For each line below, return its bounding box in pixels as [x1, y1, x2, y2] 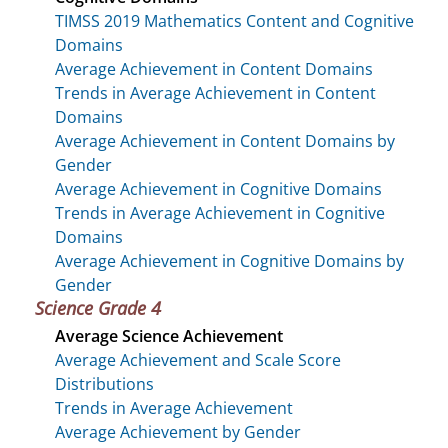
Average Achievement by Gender [55, 420, 301, 443]
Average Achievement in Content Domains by [55, 129, 395, 152]
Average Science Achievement [55, 324, 283, 347]
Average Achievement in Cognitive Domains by [55, 249, 404, 272]
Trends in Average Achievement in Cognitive [55, 201, 385, 224]
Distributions [55, 372, 154, 395]
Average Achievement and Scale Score [55, 348, 341, 371]
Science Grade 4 [35, 295, 161, 320]
